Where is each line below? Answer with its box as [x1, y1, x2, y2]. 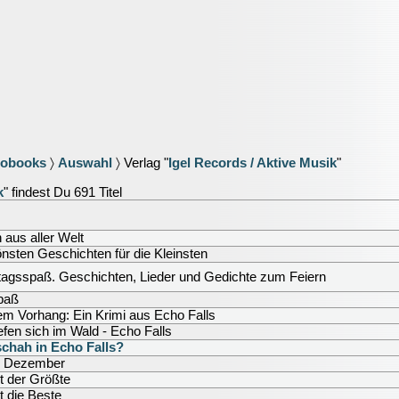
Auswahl [58, 156, 112, 170]
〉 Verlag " [112, 156, 168, 170]
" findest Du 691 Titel [4, 185, 122, 199]
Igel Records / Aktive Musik [168, 156, 337, 170]
